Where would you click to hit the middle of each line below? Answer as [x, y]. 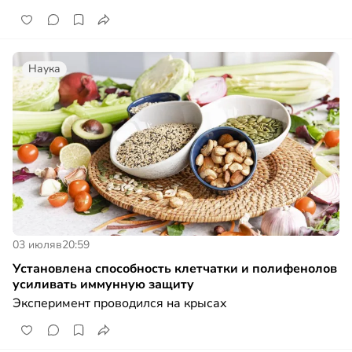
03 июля [34, 244]
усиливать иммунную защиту [103, 284]
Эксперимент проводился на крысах [120, 303]
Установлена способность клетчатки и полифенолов [175, 268]
